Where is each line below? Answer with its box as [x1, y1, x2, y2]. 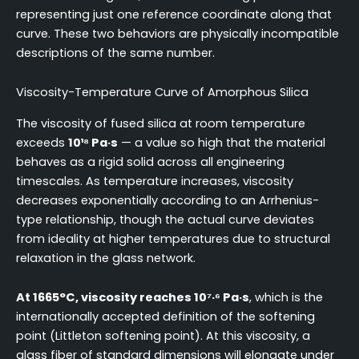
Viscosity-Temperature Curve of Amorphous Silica [16, 84, 309, 101]
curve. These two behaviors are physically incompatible [16, 25, 339, 42]
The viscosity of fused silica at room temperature [16, 115, 305, 131]
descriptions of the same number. [16, 44, 215, 61]
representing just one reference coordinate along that [16, 6, 332, 22]
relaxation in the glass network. [16, 249, 196, 266]
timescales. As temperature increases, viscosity [16, 172, 293, 189]
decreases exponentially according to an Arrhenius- [16, 192, 319, 208]
